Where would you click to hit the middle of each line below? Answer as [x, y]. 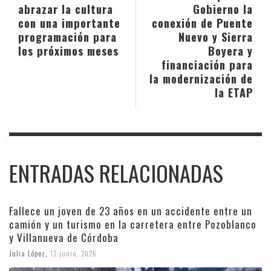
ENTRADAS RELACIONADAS [116, 173]
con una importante [69, 22]
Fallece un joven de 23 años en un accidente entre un [131, 211]
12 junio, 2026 [73, 253]
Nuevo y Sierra [216, 36]
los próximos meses [68, 50]
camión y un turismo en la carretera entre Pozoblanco [133, 224]
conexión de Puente [202, 22]
